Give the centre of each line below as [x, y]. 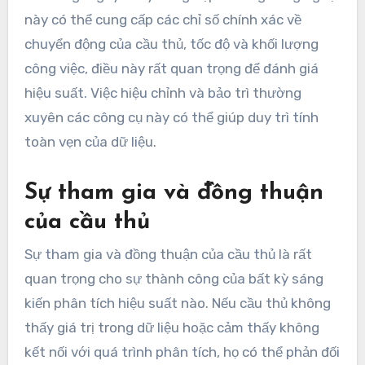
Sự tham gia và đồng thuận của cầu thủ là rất [168, 254]
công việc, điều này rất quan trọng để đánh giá [171, 68]
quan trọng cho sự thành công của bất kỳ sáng [174, 278]
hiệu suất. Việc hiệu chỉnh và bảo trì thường [163, 92]
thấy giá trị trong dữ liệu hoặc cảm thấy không [172, 327]
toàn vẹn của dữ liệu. [90, 141]
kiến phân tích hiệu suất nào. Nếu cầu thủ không [177, 303]
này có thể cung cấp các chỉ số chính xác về [163, 19]
